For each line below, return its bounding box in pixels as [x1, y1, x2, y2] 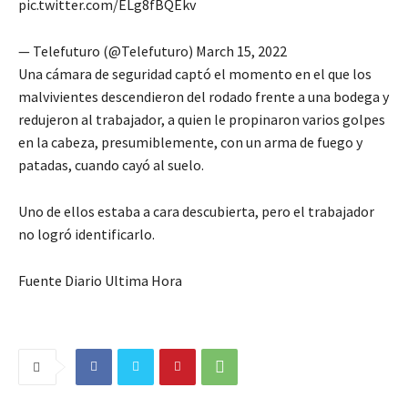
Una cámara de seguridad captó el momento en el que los [18, 64, 372, 83]
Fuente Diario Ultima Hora [18, 270, 182, 290]
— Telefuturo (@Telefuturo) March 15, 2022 [18, 41, 287, 60]
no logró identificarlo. [18, 224, 155, 243]
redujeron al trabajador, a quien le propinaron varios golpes [18, 109, 385, 128]
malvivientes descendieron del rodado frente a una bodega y [18, 87, 389, 106]
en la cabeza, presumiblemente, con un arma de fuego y [18, 132, 362, 151]
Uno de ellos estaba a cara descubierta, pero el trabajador [18, 201, 374, 220]
